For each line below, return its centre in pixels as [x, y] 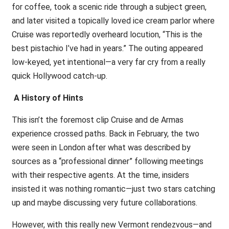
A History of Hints [48, 98]
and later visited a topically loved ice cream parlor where [113, 21]
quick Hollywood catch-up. [59, 76]
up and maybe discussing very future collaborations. [104, 203]
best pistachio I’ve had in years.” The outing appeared [107, 48]
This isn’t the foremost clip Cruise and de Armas [97, 120]
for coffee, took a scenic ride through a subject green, [109, 7]
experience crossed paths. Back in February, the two [105, 134]
